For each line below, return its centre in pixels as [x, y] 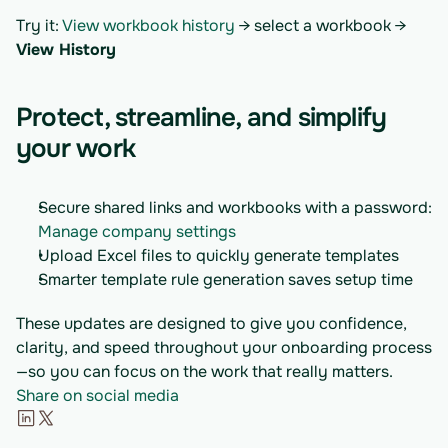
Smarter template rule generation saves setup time [225, 279]
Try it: [39, 25]
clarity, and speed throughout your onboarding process [224, 347]
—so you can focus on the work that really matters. [204, 371]
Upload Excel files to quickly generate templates [218, 255]
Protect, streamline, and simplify [201, 117]
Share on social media [97, 395]
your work [75, 148]
